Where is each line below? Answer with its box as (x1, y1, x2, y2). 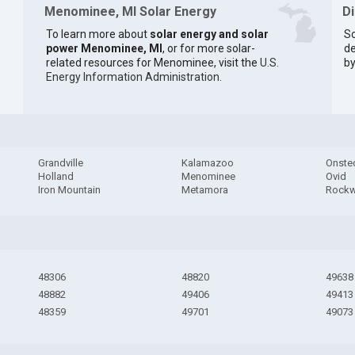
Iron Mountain (37, 184, 101, 197)
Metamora (181, 184, 229, 197)
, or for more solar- (162, 41, 255, 55)
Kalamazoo (181, 157, 235, 170)
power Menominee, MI (45, 41, 162, 55)
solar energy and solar (149, 27, 269, 40)
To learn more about (45, 27, 150, 40)
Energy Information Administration (45, 70, 219, 83)
